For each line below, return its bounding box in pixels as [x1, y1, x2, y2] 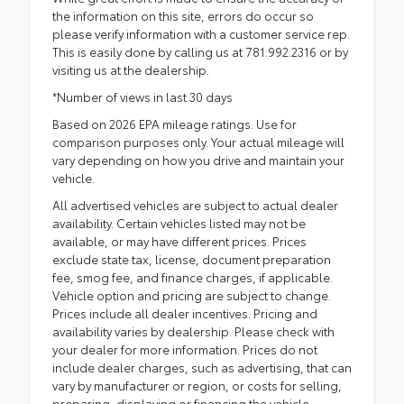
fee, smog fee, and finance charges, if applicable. [52, 268, 333, 285]
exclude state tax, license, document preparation [52, 250, 331, 267]
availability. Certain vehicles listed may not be [52, 214, 306, 231]
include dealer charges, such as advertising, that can [52, 358, 352, 375]
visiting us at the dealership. [52, 60, 209, 78]
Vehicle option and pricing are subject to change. [52, 286, 331, 303]
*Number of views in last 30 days [52, 87, 233, 105]
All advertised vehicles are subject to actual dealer [52, 196, 338, 213]
